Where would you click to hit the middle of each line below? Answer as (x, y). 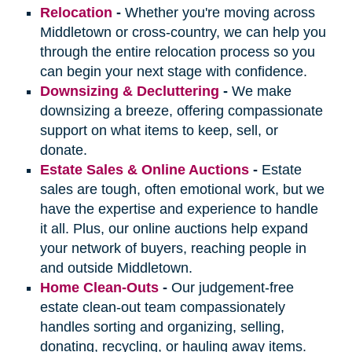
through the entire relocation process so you (177, 52)
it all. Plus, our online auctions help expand (174, 229)
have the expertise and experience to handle (179, 209)
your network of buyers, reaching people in (173, 249)
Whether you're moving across (220, 13)
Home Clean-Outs (99, 288)
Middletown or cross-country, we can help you (183, 33)
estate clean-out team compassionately (162, 308)
